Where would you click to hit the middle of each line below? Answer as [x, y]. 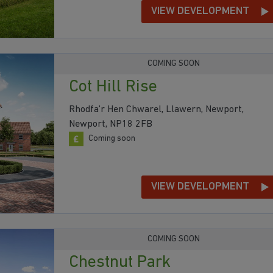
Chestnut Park [120, 262]
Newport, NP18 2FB [111, 125]
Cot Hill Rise [113, 87]
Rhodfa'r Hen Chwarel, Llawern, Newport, [156, 110]
